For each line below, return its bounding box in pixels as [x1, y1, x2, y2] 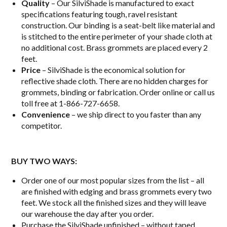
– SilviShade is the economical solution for [41, 64, 186, 74]
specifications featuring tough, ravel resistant [21, 9, 178, 19]
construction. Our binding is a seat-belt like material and [21, 20, 215, 30]
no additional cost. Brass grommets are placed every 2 [21, 42, 208, 52]
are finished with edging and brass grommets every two [21, 186, 212, 196]
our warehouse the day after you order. [21, 208, 154, 218]
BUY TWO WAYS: [11, 156, 78, 166]
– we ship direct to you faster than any [70, 109, 202, 119]
